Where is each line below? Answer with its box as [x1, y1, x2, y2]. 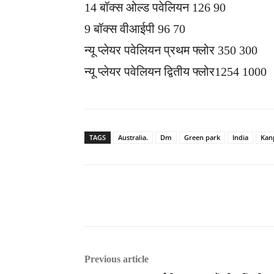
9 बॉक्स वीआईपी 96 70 [84, 22, 185, 36]
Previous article [84, 254, 149, 265]
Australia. [118, 133, 148, 143]
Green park [184, 133, 220, 143]
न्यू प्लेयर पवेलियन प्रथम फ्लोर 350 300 [84, 43, 257, 57]
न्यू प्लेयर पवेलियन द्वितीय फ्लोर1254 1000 [84, 65, 267, 79]
